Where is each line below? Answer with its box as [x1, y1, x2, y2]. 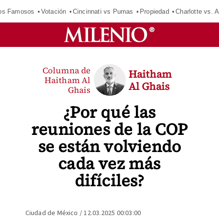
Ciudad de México [25, 208, 78, 218]
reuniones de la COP [31, 118, 188, 140]
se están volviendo [38, 135, 181, 157]
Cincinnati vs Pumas [72, 7, 133, 15]
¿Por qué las [63, 101, 156, 123]
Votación [41, 7, 66, 15]
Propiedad [139, 7, 169, 15]
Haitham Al [44, 74, 91, 86]
